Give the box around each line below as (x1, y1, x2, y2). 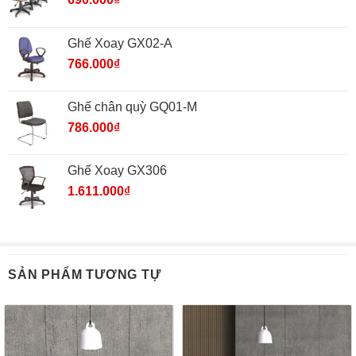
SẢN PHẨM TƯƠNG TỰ (8, 267, 161, 281)
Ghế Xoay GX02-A (68, 37, 172, 51)
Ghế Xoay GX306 (68, 164, 167, 178)
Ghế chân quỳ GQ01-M (68, 100, 197, 114)
